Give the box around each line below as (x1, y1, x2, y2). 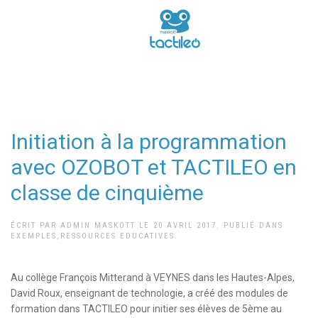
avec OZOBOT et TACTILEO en (11, 155, 297, 180)
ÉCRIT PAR (11, 221, 60, 230)
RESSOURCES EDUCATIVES (60, 231, 175, 241)
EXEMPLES (11, 231, 57, 241)
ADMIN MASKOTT (60, 221, 136, 230)
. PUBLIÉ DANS (216, 221, 283, 230)
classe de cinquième (11, 180, 204, 205)
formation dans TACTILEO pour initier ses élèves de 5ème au (11, 303, 282, 314)
